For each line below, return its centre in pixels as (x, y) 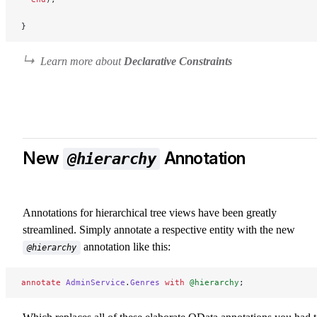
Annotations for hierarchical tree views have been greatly (150, 213)
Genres (145, 282)
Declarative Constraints (178, 61)
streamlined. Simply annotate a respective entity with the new (159, 230)
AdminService (93, 282)
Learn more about (82, 61)
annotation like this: (126, 247)
